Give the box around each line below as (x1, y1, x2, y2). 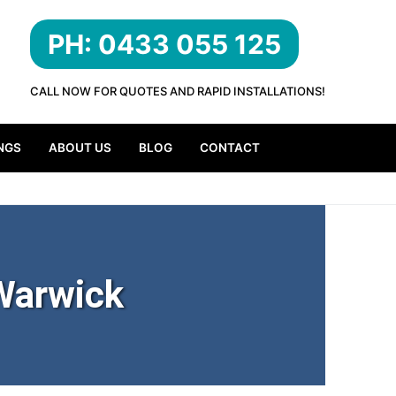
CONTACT (199, 141, 260, 155)
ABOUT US (48, 141, 111, 155)
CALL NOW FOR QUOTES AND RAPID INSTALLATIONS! (30, 83, 325, 98)
